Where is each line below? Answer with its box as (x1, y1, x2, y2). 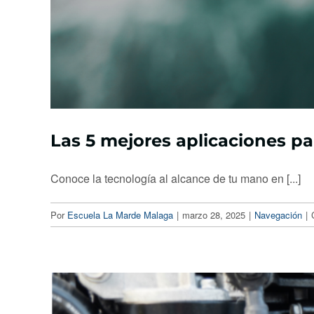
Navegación (254, 208, 302, 222)
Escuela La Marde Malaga (67, 208, 173, 222)
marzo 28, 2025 (182, 208, 245, 222)
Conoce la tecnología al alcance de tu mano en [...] (50, 170, 301, 187)
